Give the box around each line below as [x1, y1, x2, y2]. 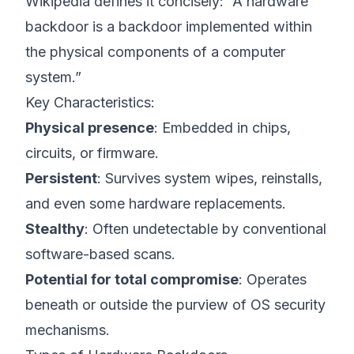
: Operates [239, 271, 307, 288]
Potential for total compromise [25, 271, 239, 288]
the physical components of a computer [25, 43, 285, 60]
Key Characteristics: [25, 94, 155, 111]
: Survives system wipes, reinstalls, [97, 170, 322, 186]
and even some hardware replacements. [25, 195, 286, 212]
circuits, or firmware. [25, 145, 159, 161]
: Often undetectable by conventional [85, 220, 326, 237]
